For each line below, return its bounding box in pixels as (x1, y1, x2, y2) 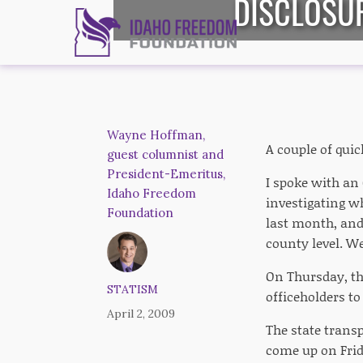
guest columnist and (107, 147, 224, 162)
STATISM (107, 282, 158, 297)
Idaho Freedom (107, 186, 196, 201)
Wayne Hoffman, (107, 127, 205, 143)
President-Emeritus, (107, 166, 225, 181)
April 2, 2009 (107, 306, 175, 321)
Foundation (107, 205, 173, 220)
